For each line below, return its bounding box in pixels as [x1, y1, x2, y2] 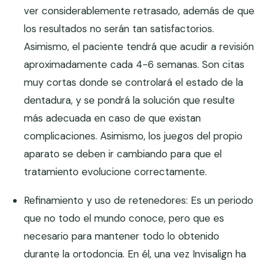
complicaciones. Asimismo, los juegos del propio [24, 129, 243, 143]
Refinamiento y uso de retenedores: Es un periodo [24, 194, 254, 207]
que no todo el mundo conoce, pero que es [24, 212, 225, 225]
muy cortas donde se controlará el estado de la [24, 76, 244, 89]
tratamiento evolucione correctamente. [24, 165, 207, 179]
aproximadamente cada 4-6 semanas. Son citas [24, 58, 245, 72]
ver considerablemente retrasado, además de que [24, 4, 255, 18]
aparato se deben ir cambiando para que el [24, 147, 222, 161]
